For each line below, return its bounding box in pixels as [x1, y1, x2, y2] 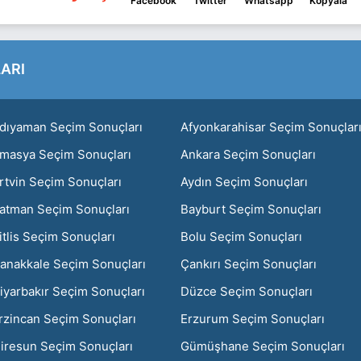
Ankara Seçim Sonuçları [180, 146, 316, 162]
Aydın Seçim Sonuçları [180, 173, 308, 189]
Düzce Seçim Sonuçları [180, 283, 313, 299]
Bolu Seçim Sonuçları [180, 228, 302, 244]
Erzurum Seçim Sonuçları [180, 310, 325, 326]
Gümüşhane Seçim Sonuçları [180, 338, 345, 354]
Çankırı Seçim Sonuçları [180, 255, 317, 272]
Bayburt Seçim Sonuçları [180, 201, 322, 217]
